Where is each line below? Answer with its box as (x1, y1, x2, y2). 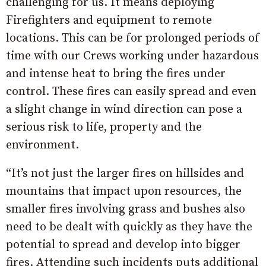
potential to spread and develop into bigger (6, 237, 240, 252)
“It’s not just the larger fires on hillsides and (6, 166, 244, 181)
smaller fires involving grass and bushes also (6, 201, 245, 217)
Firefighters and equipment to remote (6, 12, 212, 28)
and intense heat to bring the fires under (6, 66, 226, 81)
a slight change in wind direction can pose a (6, 102, 242, 117)
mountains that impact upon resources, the (6, 183, 242, 199)
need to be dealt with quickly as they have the (6, 219, 252, 235)
